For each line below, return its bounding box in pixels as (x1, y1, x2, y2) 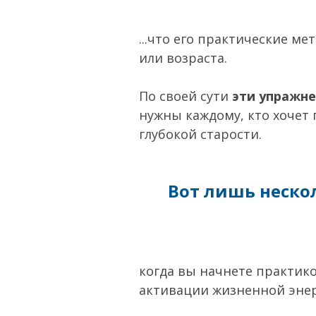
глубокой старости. (139, 125, 262, 142)
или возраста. (139, 49, 231, 66)
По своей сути (139, 87, 232, 104)
